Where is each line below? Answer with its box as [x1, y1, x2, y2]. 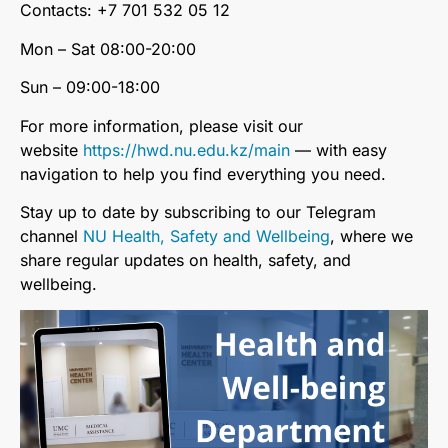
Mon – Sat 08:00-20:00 [20, 38, 196, 59]
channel [20, 225, 83, 246]
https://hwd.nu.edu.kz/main [83, 139, 290, 160]
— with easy [290, 139, 387, 160]
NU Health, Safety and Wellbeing [83, 225, 330, 246]
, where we [330, 225, 413, 246]
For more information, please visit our [20, 115, 303, 136]
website [20, 139, 83, 160]
